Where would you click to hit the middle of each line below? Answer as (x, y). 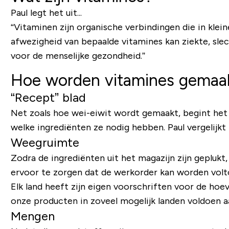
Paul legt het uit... (46, 13)
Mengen (32, 216)
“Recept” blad (48, 97)
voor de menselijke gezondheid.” (78, 56)
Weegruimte (45, 142)
